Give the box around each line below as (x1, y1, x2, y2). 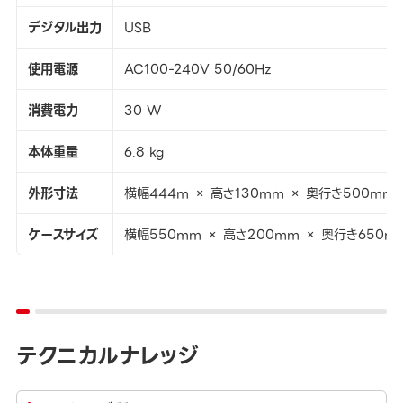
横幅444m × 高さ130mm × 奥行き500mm (123, 183, 395, 205)
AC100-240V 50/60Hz (123, 58, 272, 81)
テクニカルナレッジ (15, 338, 199, 374)
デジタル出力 (27, 17, 102, 40)
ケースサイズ (27, 224, 98, 246)
